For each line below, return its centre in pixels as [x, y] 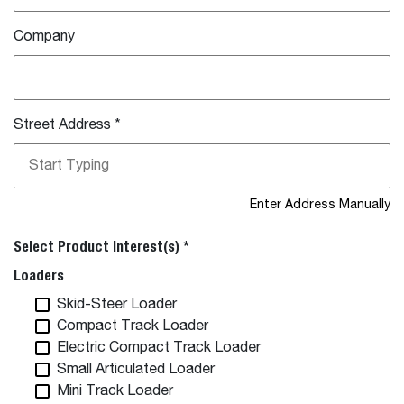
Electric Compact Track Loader [159, 348]
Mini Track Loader [115, 391]
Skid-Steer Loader [117, 305]
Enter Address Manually [320, 205]
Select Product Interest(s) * [101, 247]
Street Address [62, 125]
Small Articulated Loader [136, 370]
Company [44, 37]
